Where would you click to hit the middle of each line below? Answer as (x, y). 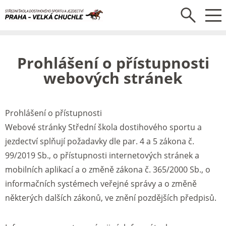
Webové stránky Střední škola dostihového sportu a (103, 127)
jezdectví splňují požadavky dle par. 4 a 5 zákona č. (100, 141)
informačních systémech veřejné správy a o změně (101, 184)
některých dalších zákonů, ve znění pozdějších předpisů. (111, 198)
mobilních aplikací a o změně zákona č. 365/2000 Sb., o (108, 169)
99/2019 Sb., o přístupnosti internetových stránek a (102, 155)
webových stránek (113, 78)
